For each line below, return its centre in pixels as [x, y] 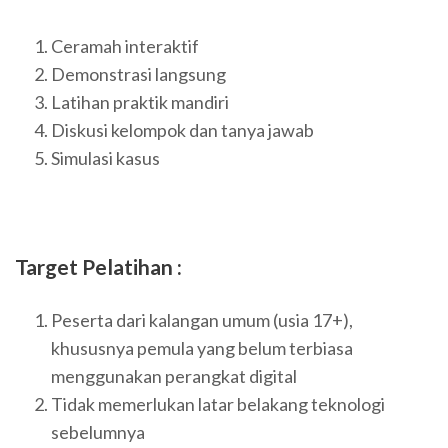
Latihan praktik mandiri [140, 101]
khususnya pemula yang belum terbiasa [202, 348]
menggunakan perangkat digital [174, 376]
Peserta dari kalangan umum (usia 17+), [202, 320]
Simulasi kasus [105, 157]
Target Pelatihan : [98, 266]
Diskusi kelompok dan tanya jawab [182, 129]
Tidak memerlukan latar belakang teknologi [218, 404]
